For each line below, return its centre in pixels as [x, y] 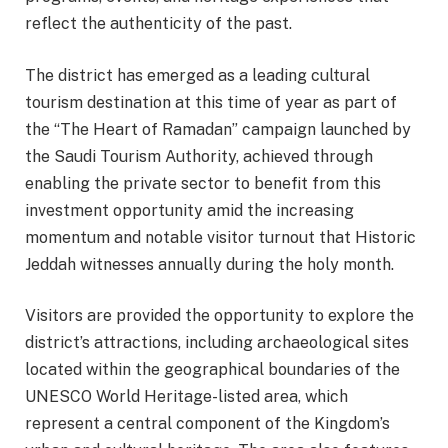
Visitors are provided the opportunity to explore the [219, 316]
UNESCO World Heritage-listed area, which [186, 397]
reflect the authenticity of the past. [158, 24]
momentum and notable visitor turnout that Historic [220, 237]
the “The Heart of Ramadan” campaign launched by [218, 129]
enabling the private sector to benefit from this [203, 183]
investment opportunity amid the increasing [189, 210]
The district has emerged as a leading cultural [197, 75]
